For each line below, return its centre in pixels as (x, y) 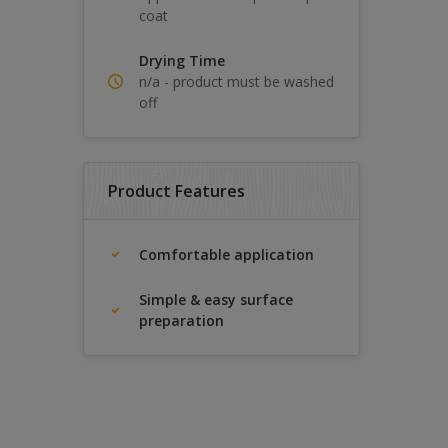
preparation (181, 320)
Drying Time (182, 60)
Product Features (176, 191)
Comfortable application (226, 254)
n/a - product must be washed (236, 81)
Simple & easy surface (216, 299)
